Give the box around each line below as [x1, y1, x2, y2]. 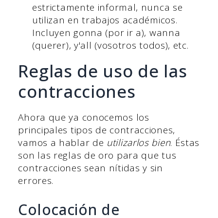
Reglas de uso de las [18, 59, 187, 83]
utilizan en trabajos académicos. [32, 14, 178, 27]
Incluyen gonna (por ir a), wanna [32, 26, 181, 39]
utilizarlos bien [107, 136, 171, 149]
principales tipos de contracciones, [18, 124, 175, 137]
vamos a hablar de [18, 136, 107, 149]
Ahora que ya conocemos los [18, 111, 149, 124]
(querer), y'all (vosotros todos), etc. [32, 39, 189, 52]
